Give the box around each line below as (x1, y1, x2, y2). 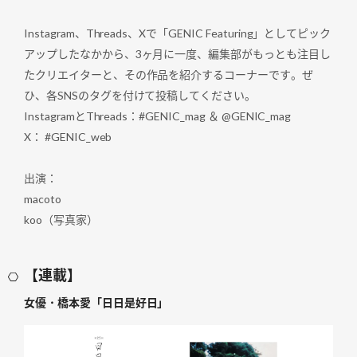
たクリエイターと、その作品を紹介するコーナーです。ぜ (24, 67, 313, 81)
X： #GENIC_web (24, 129, 112, 143)
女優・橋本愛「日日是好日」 (24, 295, 169, 309)
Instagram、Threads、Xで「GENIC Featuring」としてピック (24, 25, 331, 40)
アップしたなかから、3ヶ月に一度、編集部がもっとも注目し (24, 46, 331, 61)
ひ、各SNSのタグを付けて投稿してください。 (24, 88, 257, 102)
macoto (24, 191, 61, 206)
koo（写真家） (24, 212, 98, 226)
